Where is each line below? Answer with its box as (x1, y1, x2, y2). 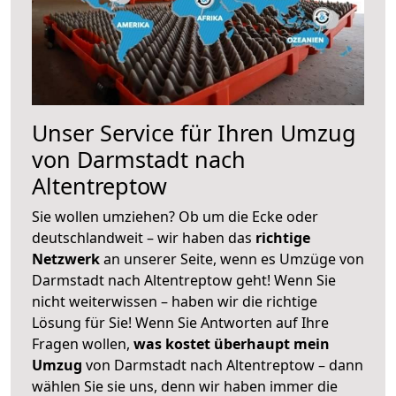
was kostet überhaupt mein (133, 333, 330, 354)
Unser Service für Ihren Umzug (32, 117, 356, 148)
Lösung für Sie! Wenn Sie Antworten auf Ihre (32, 312, 329, 332)
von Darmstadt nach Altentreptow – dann (82, 354, 363, 375)
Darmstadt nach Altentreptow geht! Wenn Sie (32, 270, 336, 290)
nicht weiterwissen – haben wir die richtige (32, 291, 317, 311)
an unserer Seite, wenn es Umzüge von (103, 248, 364, 269)
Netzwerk (32, 248, 103, 269)
